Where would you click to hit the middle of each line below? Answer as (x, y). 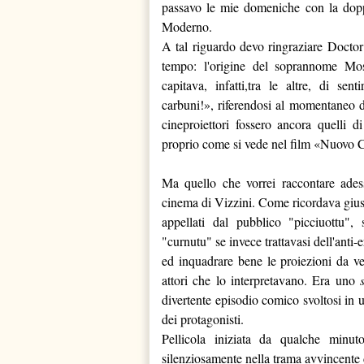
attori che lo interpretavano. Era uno (261, 280)
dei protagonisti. (203, 319)
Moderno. (187, 26)
